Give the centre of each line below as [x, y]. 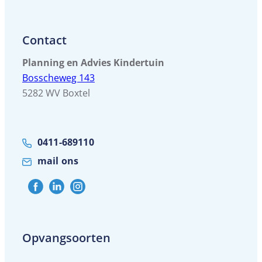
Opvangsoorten [66, 238]
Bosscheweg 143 [58, 78]
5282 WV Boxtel [56, 93]
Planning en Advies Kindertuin [93, 63]
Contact [44, 40]
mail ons [58, 161]
